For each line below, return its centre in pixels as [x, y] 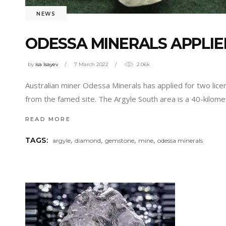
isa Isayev [47, 65]
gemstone [120, 141]
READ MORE [48, 119]
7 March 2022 [91, 65]
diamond [88, 141]
